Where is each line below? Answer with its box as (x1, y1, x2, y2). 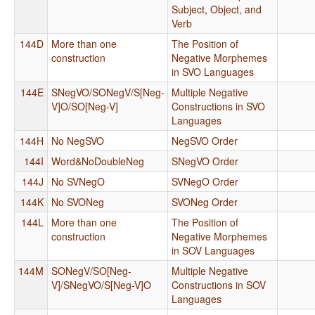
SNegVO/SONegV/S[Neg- (51, 84, 165, 99)
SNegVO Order (172, 153, 238, 168)
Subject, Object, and (172, 1, 262, 16)
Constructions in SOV (172, 277, 266, 292)
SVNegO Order (172, 174, 238, 188)
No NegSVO (51, 133, 104, 148)
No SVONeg (51, 194, 104, 209)
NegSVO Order (172, 133, 238, 148)
